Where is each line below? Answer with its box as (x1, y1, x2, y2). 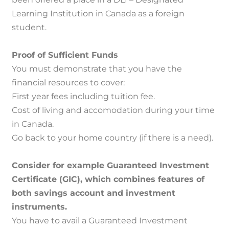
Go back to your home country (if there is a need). (12, 132, 213, 143)
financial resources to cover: (12, 77, 125, 87)
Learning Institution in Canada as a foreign (12, 8, 185, 18)
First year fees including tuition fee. (12, 91, 155, 101)
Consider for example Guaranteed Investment (12, 160, 209, 170)
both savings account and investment (12, 188, 175, 198)
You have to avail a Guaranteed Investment (12, 215, 188, 225)
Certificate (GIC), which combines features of (12, 174, 204, 184)
